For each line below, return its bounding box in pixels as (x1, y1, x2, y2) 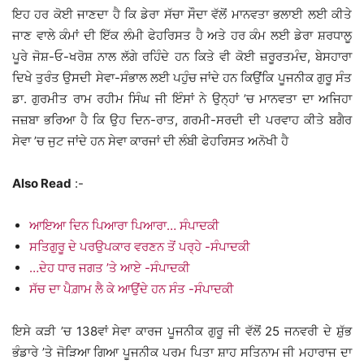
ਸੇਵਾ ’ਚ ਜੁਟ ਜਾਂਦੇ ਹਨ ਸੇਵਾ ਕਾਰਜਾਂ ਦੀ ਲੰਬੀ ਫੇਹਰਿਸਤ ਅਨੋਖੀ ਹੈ (12, 133, 288, 149)
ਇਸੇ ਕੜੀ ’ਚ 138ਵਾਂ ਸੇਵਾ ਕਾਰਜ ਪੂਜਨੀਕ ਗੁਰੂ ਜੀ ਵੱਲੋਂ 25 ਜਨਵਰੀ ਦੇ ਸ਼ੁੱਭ (12, 323, 352, 340)
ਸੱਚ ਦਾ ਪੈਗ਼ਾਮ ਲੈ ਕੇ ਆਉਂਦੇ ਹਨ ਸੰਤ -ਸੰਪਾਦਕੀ (29, 281, 234, 297)
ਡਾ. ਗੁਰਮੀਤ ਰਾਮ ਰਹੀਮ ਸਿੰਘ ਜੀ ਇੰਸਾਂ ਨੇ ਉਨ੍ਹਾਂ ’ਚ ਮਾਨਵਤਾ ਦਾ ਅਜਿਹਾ (12, 91, 352, 107)
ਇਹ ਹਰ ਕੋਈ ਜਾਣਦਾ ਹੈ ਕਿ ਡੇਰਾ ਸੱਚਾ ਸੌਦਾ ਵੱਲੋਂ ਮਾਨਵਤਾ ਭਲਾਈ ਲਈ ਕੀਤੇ (12, 6, 352, 23)
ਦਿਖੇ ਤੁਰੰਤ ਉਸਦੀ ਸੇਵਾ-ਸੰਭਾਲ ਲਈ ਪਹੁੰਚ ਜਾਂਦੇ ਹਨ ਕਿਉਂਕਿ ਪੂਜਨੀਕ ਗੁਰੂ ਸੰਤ (12, 70, 352, 86)
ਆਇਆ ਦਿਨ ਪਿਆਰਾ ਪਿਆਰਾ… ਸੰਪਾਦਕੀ (29, 218, 219, 234)
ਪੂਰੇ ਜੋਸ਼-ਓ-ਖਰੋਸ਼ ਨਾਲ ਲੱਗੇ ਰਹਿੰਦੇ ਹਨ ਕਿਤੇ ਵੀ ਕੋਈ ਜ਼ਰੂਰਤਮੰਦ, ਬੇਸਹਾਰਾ (12, 49, 352, 65)
